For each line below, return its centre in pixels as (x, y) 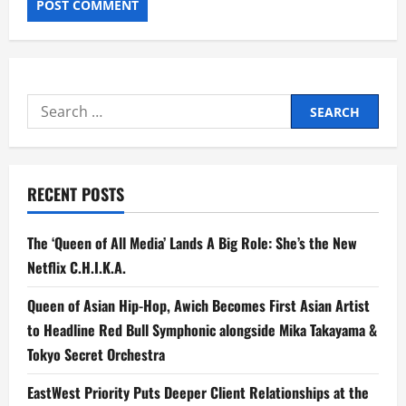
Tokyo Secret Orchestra (96, 355)
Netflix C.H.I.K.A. (77, 268)
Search (51, 106)
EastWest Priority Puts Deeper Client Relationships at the (198, 393)
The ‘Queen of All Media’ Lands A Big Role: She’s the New (192, 243)
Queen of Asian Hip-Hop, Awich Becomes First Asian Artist (198, 306)
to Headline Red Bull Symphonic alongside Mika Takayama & (202, 330)
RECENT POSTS (76, 194)
